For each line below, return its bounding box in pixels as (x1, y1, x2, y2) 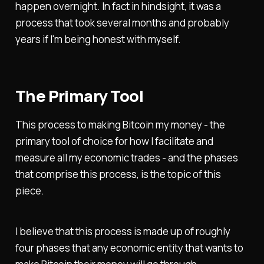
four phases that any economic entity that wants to (15, 240, 243, 255)
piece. (15, 183, 44, 197)
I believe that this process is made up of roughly (15, 224, 230, 238)
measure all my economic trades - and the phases (15, 150, 238, 164)
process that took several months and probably (15, 16, 229, 30)
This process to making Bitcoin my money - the (15, 117, 225, 131)
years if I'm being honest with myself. (15, 32, 181, 47)
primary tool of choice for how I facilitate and (15, 134, 213, 148)
